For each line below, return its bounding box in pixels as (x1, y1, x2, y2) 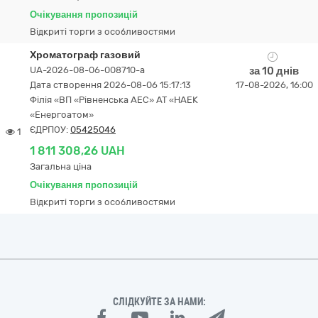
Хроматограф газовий (30, 49, 141, 61)
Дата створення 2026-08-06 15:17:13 (30, 79, 191, 90)
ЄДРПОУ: (30, 124, 70, 135)
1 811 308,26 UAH (30, 144, 125, 158)
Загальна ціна (30, 161, 92, 172)
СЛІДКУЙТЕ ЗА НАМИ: (112, 296, 206, 307)
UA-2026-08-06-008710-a (30, 65, 145, 75)
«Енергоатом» (30, 109, 94, 120)
